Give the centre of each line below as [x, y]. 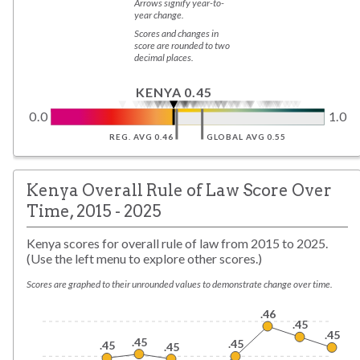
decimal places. [164, 57]
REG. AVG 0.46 [141, 136]
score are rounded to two [182, 45]
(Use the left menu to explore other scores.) [144, 259]
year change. [159, 14]
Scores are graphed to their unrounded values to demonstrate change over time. [180, 284]
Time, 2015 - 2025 [94, 211]
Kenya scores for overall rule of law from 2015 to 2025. [177, 243]
